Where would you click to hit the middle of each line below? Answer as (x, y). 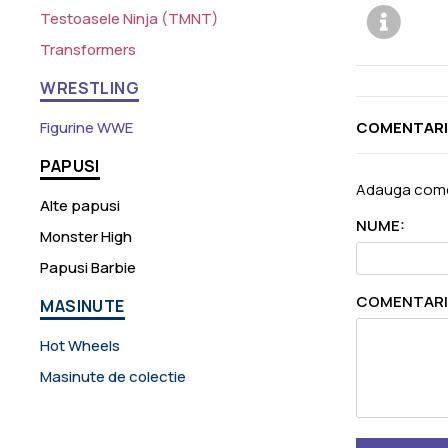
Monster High (86, 237)
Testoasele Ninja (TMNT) (130, 19)
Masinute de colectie (113, 377)
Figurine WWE (87, 128)
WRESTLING (89, 88)
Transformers (88, 50)
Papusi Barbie (88, 268)
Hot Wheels (80, 346)
